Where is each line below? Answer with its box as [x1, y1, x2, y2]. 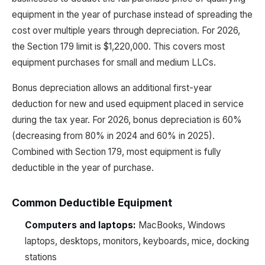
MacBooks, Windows [136, 219, 225, 231]
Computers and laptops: [25, 219, 136, 231]
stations [25, 251, 57, 263]
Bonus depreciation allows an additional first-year [12, 82, 212, 93]
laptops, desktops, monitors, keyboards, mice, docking [25, 235, 249, 247]
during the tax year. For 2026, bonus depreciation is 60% [12, 114, 242, 125]
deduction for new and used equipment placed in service [12, 98, 244, 109]
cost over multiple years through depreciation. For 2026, [12, 25, 240, 36]
